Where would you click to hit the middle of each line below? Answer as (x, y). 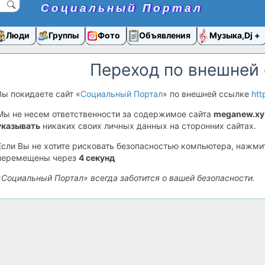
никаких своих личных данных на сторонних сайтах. (148, 126)
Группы (64, 35)
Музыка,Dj (232, 35)
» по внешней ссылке (207, 94)
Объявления (165, 35)
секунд (99, 158)
